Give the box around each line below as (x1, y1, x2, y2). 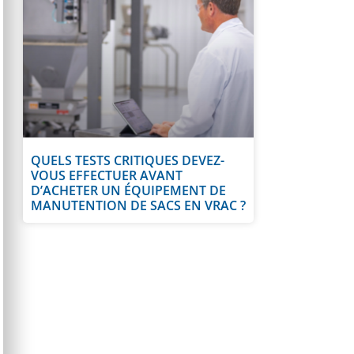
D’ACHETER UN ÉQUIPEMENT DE (31, 182, 226, 200)
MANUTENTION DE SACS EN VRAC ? (31, 197, 246, 215)
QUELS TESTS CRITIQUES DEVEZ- (31, 152, 224, 170)
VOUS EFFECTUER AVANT (31, 167, 183, 185)
